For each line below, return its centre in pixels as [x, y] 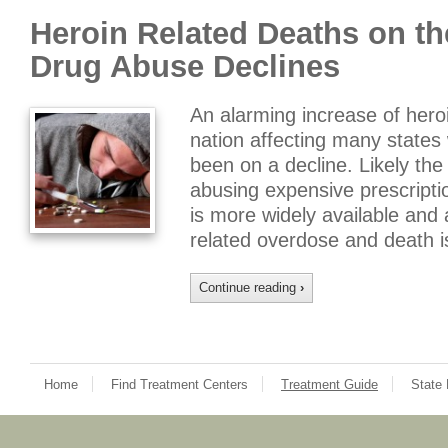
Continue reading [249, 287]
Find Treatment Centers [179, 384]
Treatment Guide [329, 384]
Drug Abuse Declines [185, 66]
